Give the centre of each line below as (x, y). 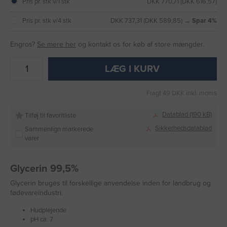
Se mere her (56, 45)
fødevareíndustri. (36, 193)
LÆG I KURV (133, 69)
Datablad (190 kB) (187, 114)
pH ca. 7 (42, 219)
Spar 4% (204, 21)
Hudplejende (48, 210)
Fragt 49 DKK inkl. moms (182, 93)
